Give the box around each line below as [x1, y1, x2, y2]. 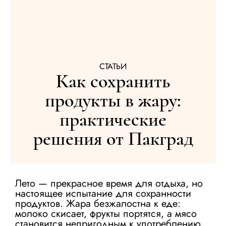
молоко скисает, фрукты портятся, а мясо [15, 206, 197, 221]
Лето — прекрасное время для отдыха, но [15, 176, 203, 191]
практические [60, 108, 166, 131]
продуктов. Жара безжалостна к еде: [15, 196, 181, 211]
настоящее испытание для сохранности [15, 186, 191, 201]
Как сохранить [56, 70, 170, 93]
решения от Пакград [33, 127, 193, 150]
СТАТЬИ [99, 61, 127, 72]
